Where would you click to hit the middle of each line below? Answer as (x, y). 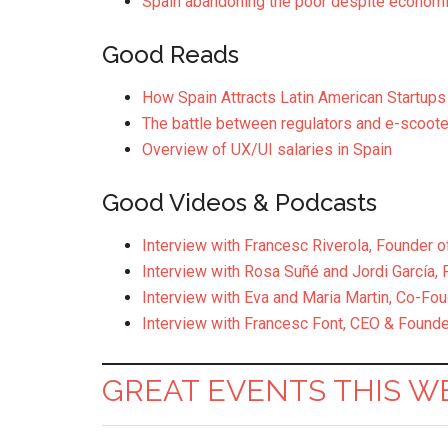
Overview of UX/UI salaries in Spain (267, 149)
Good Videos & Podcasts (239, 202)
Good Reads (170, 54)
